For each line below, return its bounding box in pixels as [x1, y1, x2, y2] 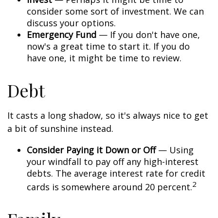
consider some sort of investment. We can [27, 5, 204, 17]
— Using [156, 144, 194, 156]
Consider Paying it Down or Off [27, 144, 156, 156]
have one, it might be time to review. [27, 52, 182, 64]
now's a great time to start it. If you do [27, 40, 190, 52]
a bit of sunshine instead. [7, 123, 113, 134]
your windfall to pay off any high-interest [27, 156, 199, 167]
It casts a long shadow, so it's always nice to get [7, 109, 208, 121]
